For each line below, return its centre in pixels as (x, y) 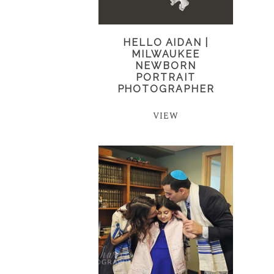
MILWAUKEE (166, 54)
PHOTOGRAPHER (166, 89)
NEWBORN (166, 66)
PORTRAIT (166, 78)
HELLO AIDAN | (166, 43)
